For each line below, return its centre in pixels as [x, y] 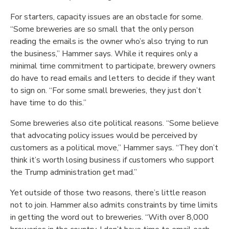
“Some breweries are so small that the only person [102, 29]
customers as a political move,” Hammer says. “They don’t [114, 148]
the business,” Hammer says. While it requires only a [104, 54]
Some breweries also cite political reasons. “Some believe [114, 123]
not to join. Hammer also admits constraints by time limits [114, 205]
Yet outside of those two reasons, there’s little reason [108, 193]
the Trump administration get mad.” [74, 172]
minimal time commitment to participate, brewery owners [113, 66]
